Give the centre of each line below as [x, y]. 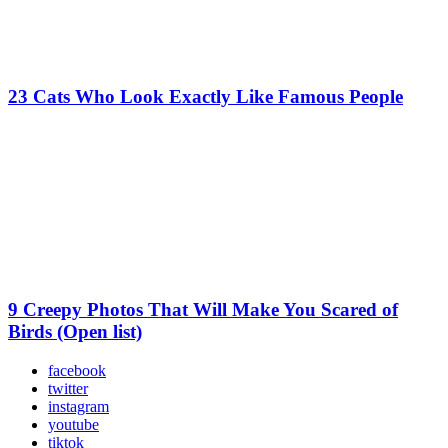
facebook [77, 371]
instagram [78, 407]
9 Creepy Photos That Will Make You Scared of [203, 310]
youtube [73, 425]
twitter [68, 389]
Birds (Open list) [75, 332]
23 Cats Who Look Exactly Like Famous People [205, 96]
